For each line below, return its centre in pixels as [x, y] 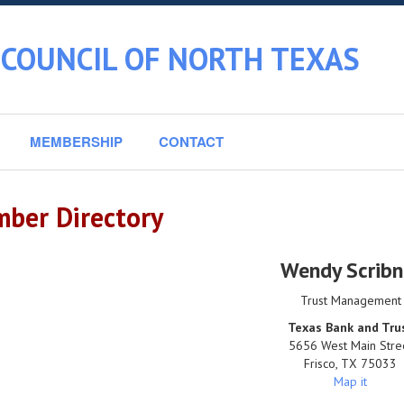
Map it [351, 381]
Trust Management [350, 300]
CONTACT [191, 142]
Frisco [320, 363]
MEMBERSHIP [76, 142]
